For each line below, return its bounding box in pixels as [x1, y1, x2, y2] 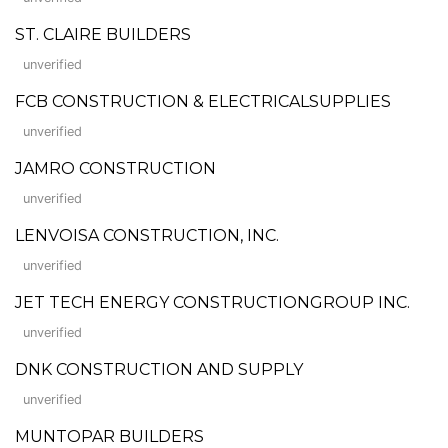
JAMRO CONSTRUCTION [15, 158, 216, 178]
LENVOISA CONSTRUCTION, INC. [15, 225, 279, 245]
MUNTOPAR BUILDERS [15, 426, 204, 446]
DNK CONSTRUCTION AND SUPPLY [15, 359, 303, 379]
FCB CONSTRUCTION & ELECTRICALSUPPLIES [15, 91, 391, 111]
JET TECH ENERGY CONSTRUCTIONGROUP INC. [15, 292, 410, 312]
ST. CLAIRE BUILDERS [15, 24, 191, 44]
